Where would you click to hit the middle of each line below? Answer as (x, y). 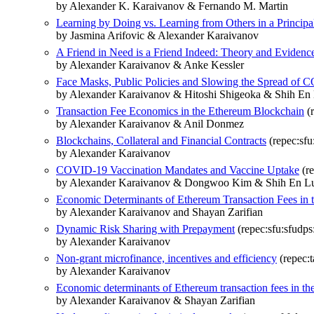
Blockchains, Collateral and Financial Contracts (161, 141)
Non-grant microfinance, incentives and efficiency (166, 259)
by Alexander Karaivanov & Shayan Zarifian (156, 301)
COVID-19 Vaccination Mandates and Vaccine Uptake (178, 170)
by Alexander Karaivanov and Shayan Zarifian (159, 212)
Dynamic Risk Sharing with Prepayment (145, 229)
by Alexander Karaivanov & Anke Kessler (150, 65)
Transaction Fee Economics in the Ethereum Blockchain (180, 111)
